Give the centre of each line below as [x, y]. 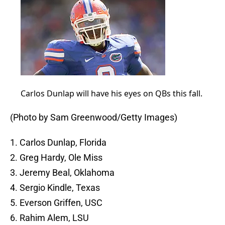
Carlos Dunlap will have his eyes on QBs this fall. [111, 94]
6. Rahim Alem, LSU [49, 218]
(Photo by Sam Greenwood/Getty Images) [94, 118]
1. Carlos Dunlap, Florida [58, 143]
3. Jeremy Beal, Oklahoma [62, 173]
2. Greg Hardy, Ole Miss [56, 158]
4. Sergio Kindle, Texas [55, 188]
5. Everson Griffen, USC [56, 203]
